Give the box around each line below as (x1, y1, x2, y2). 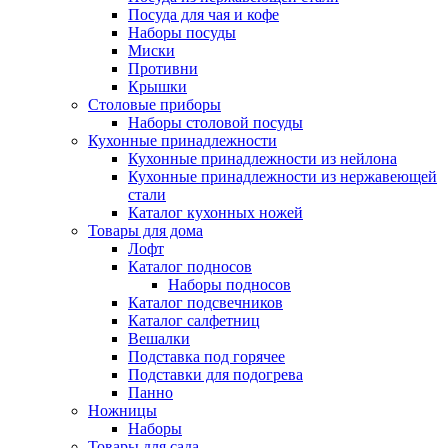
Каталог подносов (128, 257, 252, 275)
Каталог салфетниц (128, 311, 260, 329)
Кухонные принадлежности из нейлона (128, 149, 397, 167)
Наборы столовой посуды (128, 113, 303, 131)
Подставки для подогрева (128, 365, 303, 383)
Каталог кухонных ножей (128, 203, 303, 221)
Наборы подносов (168, 275, 291, 293)
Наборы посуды (128, 23, 236, 41)
